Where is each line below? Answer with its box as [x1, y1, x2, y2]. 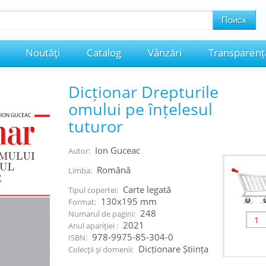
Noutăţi [25, 46, 60, 59]
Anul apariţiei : [68, 220, 120, 231]
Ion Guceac [94, 144, 140, 156]
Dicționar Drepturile [68, 81, 218, 103]
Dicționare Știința [138, 243, 208, 255]
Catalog [86, 46, 121, 59]
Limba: [68, 165, 94, 176]
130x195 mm [100, 195, 157, 207]
